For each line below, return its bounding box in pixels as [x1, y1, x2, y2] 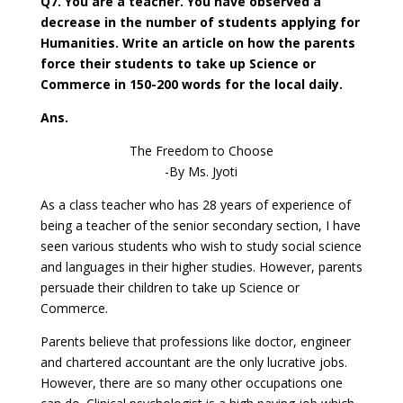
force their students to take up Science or [40, 54, 316, 72]
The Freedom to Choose [129, 141, 273, 159]
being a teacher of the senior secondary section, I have [40, 216, 361, 234]
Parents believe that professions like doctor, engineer [40, 332, 351, 350]
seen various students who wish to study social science [40, 237, 362, 255]
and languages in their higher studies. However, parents [40, 257, 363, 275]
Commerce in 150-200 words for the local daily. [40, 75, 343, 93]
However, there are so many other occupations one [40, 373, 343, 391]
